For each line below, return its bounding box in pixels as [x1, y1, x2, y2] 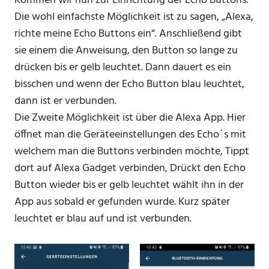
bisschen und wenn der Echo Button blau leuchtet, [14, 76, 244, 94]
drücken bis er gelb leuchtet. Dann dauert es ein [14, 59, 231, 77]
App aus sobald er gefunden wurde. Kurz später [14, 193, 230, 211]
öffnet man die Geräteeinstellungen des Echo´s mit [14, 126, 246, 144]
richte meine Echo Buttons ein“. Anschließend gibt [14, 25, 242, 43]
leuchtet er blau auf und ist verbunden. [14, 210, 192, 228]
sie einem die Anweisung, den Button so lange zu [14, 42, 238, 60]
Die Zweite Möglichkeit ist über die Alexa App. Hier [14, 109, 246, 127]
